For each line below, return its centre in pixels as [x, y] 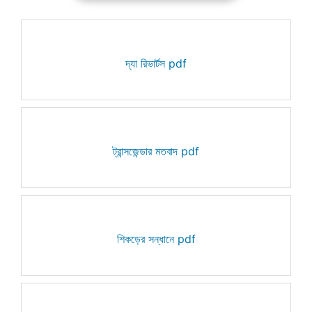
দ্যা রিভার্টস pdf [156, 63]
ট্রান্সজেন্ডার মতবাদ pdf [156, 151]
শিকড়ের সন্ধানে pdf [156, 239]
